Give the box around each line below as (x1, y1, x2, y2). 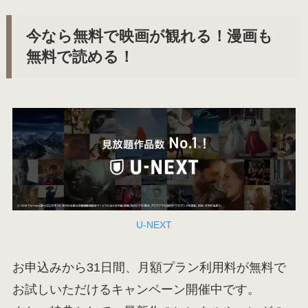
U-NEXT (136, 219, 172, 230)
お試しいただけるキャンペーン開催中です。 (12, 282, 260, 296)
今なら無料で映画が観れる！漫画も (26, 27, 274, 45)
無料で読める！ (26, 48, 135, 65)
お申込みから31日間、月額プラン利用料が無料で (12, 260, 286, 274)
